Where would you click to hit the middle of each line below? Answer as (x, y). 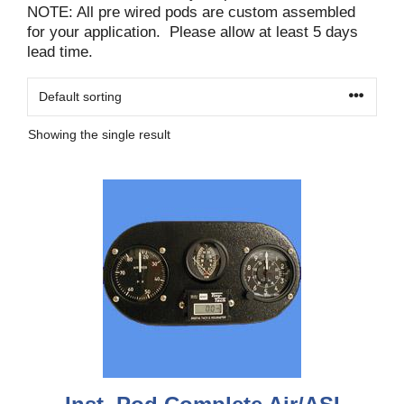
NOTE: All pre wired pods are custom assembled (191, 12)
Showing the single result (99, 134)
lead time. (60, 52)
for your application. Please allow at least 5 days (193, 32)
